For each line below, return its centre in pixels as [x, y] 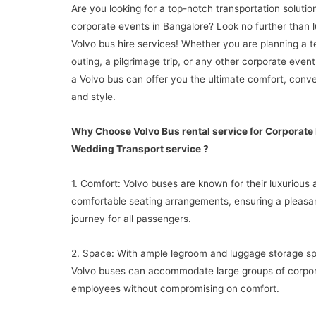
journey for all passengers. [131, 218]
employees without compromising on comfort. [175, 288]
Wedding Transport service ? [140, 148]
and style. [93, 96]
